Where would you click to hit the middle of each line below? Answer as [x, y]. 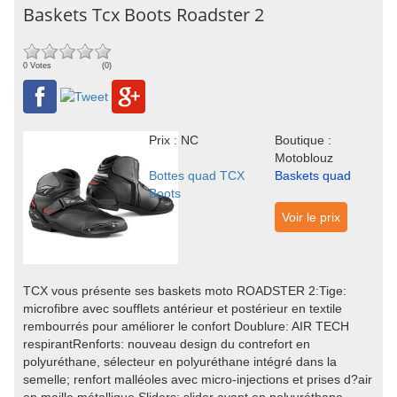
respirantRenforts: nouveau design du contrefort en [167, 344]
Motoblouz [304, 158]
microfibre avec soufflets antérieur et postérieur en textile [183, 308]
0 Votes [37, 66]
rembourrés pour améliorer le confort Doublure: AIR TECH [186, 326]
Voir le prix [311, 217]
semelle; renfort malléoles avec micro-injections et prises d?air [198, 379]
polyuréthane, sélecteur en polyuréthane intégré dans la [180, 362]
